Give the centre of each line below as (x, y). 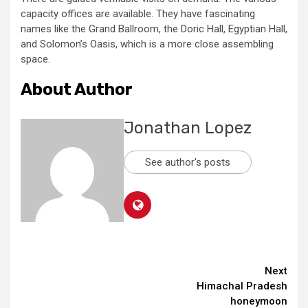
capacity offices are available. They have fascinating (138, 14)
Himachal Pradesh (242, 286)
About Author (77, 90)
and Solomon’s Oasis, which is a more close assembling (147, 44)
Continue (68, 274)
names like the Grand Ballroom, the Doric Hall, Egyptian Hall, (154, 29)
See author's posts (188, 163)
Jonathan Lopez (188, 128)
